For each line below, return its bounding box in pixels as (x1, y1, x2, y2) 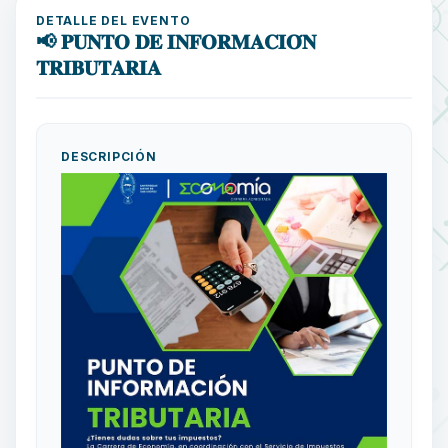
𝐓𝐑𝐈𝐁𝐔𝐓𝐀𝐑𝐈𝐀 (36, 55, 161, 80)
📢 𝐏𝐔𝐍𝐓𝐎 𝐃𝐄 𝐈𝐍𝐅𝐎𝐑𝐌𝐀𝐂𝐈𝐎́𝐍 (36, 29, 316, 54)
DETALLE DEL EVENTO (36, 12, 191, 28)
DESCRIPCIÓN (61, 148, 157, 164)
